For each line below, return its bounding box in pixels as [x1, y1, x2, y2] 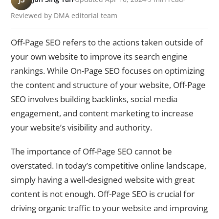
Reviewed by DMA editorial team [11, 11, 117, 21]
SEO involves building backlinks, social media [11, 93, 177, 105]
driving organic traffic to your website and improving [11, 202, 208, 214]
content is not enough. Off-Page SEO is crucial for [11, 188, 195, 199]
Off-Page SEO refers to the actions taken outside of [11, 37, 203, 48]
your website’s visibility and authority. [11, 122, 152, 133]
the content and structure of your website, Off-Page [11, 79, 206, 91]
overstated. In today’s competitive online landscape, [11, 159, 206, 171]
